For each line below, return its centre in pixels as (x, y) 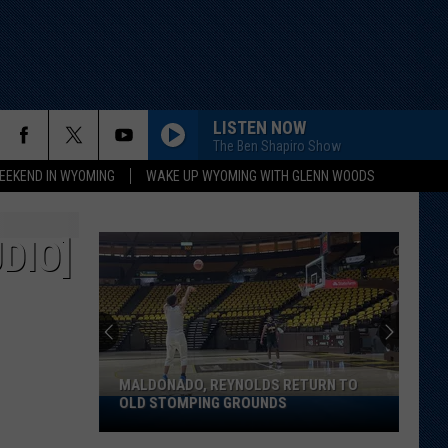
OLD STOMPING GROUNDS (203, 403)
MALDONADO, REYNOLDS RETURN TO (238, 385)
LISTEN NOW (259, 127)
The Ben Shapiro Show (277, 145)
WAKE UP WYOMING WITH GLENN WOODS (260, 176)
